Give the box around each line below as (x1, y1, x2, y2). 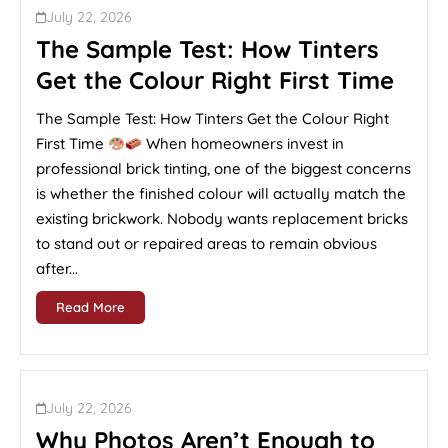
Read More (56, 299, 125, 315)
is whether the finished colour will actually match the (36, 184, 406, 203)
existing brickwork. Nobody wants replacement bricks (36, 209, 408, 228)
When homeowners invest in (142, 134, 345, 153)
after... (36, 259, 78, 278)
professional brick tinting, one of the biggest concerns (36, 159, 411, 178)
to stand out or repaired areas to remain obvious (36, 234, 377, 253)
